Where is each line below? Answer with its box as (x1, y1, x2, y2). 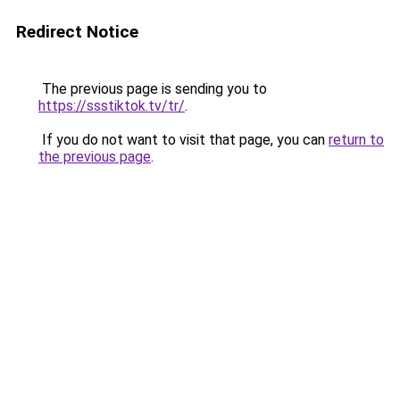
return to (329, 131, 384, 148)
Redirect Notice (16, 21, 138, 42)
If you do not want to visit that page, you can (38, 131, 329, 148)
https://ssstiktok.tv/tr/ (38, 97, 185, 114)
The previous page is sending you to (38, 80, 267, 97)
